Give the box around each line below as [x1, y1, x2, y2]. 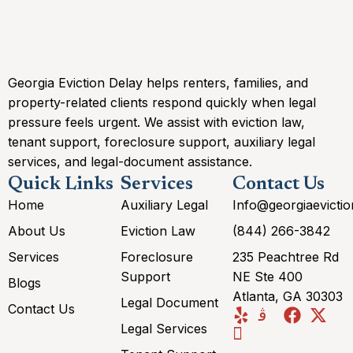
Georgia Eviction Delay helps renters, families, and [8, 74, 308, 91]
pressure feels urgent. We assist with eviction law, [8, 113, 305, 130]
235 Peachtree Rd [232, 249, 340, 266]
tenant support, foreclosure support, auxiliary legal [8, 133, 315, 150]
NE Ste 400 [232, 269, 303, 285]
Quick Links [8, 175, 113, 195]
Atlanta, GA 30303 [232, 288, 344, 305]
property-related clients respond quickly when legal [8, 94, 316, 110]
